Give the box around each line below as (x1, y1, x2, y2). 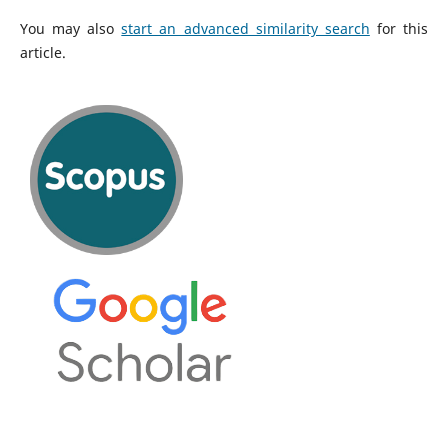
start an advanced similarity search (121, 18, 370, 38)
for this (369, 18, 429, 38)
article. (19, 42, 66, 62)
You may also (19, 18, 122, 38)
